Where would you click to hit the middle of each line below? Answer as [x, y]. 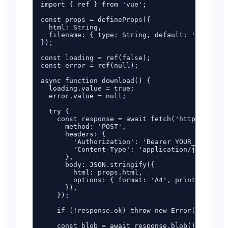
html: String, [71, 27]
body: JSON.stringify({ [98, 165]
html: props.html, [92, 172]
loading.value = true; [88, 88]
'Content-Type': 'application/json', [128, 149]
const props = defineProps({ [96, 20]
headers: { [73, 134]
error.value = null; [83, 96]
